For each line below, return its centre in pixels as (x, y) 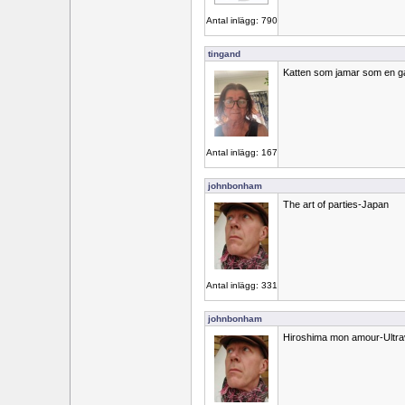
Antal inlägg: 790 (241, 20)
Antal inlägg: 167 (241, 153)
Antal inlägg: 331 (241, 285)
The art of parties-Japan (336, 204)
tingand (224, 54)
